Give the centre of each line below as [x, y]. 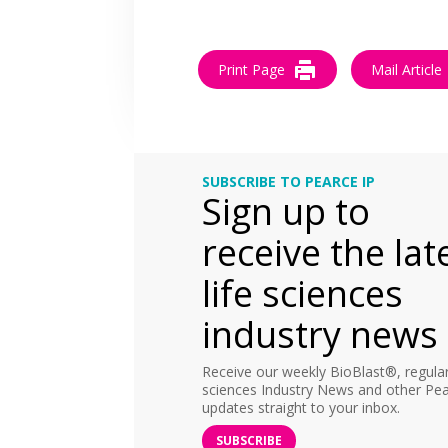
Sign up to [285, 212]
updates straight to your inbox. [300, 408]
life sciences [302, 294]
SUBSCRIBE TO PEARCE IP [288, 182]
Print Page [252, 70]
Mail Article [407, 70]
